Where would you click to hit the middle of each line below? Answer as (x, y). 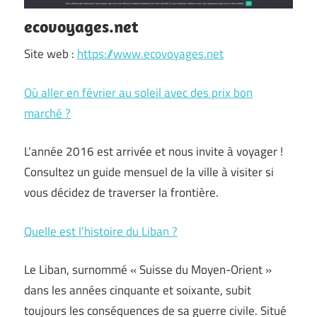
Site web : (51, 54)
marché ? (47, 113)
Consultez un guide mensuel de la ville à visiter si (149, 172)
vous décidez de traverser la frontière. (121, 193)
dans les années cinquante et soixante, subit (138, 290)
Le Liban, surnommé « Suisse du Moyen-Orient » (148, 270)
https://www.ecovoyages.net (150, 54)
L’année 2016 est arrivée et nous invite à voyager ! (154, 152)
